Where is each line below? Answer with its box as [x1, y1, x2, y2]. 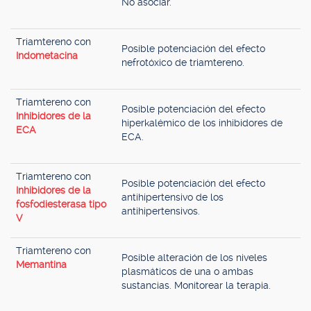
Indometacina [16, 50, 78, 61]
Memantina [16, 259, 67, 270]
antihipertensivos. [121, 205, 200, 217]
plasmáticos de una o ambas [121, 266, 253, 277]
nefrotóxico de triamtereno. [121, 57, 244, 68]
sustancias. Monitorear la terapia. [121, 280, 271, 291]
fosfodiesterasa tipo [16, 199, 106, 210]
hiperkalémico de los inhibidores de [121, 117, 283, 128]
